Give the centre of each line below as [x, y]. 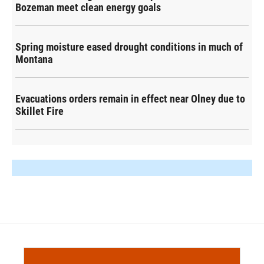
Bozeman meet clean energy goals [88, 8]
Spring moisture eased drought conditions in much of [129, 47]
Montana [34, 60]
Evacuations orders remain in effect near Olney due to [130, 99]
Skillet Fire [39, 111]
